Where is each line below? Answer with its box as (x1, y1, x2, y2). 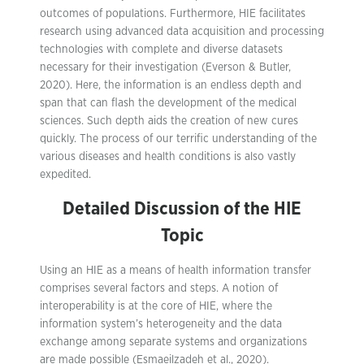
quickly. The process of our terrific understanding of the (40, 133, 317, 145)
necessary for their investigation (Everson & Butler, (40, 62, 291, 73)
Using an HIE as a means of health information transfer (40, 265, 311, 276)
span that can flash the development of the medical (40, 97, 297, 109)
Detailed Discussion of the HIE (63, 200, 301, 218)
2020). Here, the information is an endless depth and (40, 80, 301, 91)
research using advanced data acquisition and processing (40, 26, 324, 37)
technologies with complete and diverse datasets (40, 44, 283, 55)
